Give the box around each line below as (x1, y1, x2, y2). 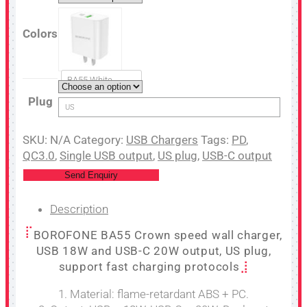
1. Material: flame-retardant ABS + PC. (58, 286, 249, 301)
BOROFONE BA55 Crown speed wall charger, (33, 228, 282, 242)
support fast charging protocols (58, 259, 240, 273)
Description (50, 201, 108, 216)
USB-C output (202, 148, 272, 162)
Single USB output (60, 148, 153, 162)
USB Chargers (126, 132, 198, 147)
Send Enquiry (64, 169, 118, 180)
